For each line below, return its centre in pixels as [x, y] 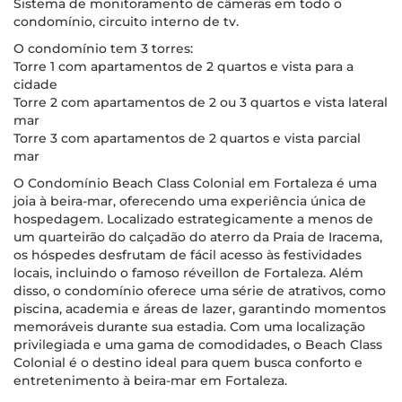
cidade [35, 84]
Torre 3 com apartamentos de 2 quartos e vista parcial [187, 138]
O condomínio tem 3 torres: [103, 48]
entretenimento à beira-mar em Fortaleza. [150, 380]
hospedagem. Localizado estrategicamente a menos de [193, 219]
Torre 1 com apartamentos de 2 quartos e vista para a [184, 66]
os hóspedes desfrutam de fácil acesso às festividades [188, 255]
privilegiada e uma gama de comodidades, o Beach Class [198, 345]
